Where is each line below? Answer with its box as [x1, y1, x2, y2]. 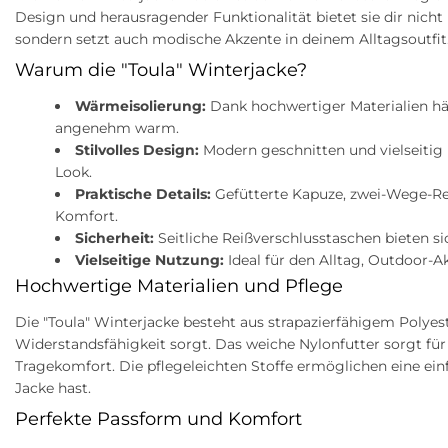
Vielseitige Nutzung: [75, 251, 224, 270]
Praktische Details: [75, 185, 211, 204]
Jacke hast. [15, 379, 91, 398]
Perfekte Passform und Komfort [15, 408, 302, 431]
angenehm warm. [55, 119, 179, 138]
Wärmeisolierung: [75, 97, 206, 116]
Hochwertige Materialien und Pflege [15, 275, 343, 298]
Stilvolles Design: [75, 141, 199, 160]
